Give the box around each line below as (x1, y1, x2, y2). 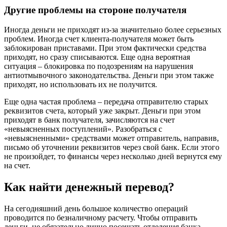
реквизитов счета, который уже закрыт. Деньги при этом (4, 106, 201, 115)
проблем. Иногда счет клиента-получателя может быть (4, 34, 194, 43)
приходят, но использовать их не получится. (4, 80, 157, 89)
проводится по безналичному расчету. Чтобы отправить (4, 213, 197, 222)
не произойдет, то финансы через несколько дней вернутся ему (4, 152, 222, 161)
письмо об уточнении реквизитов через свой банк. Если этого (4, 142, 219, 152)
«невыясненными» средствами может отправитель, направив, (4, 133, 219, 142)
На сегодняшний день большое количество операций (4, 204, 188, 213)
